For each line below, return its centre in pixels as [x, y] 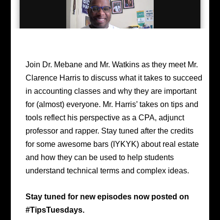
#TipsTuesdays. [55, 210]
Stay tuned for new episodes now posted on [108, 196]
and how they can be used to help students [100, 158]
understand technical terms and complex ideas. [108, 171]
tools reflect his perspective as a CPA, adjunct [105, 118]
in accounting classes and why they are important [111, 91]
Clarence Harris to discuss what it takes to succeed [114, 78]
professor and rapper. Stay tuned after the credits [110, 131]
